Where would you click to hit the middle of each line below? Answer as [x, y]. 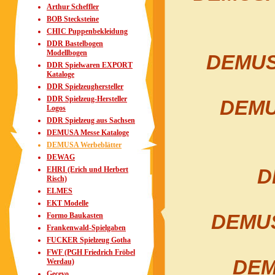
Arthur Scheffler [73, 7]
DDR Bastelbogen [75, 44]
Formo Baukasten [75, 215]
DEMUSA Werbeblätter [84, 145]
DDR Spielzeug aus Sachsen [91, 120]
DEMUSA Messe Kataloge [88, 133]
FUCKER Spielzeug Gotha [89, 240]
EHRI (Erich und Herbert [87, 169]
